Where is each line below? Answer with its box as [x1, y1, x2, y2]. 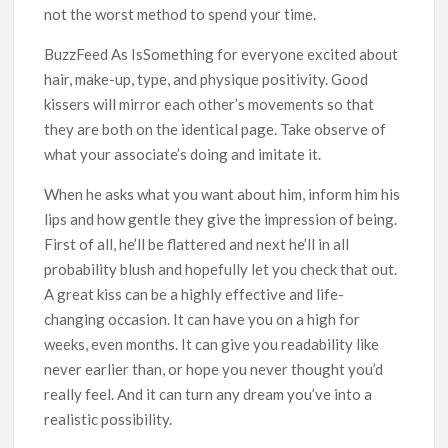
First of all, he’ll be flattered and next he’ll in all [44, 234, 350, 253]
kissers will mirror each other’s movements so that [44, 94, 375, 113]
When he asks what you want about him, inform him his [44, 184, 401, 203]
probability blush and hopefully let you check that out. [44, 259, 398, 278]
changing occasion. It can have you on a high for [44, 309, 361, 328]
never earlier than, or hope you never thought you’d [44, 359, 384, 378]
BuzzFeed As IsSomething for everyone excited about [44, 44, 399, 63]
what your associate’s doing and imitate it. [44, 144, 322, 163]
